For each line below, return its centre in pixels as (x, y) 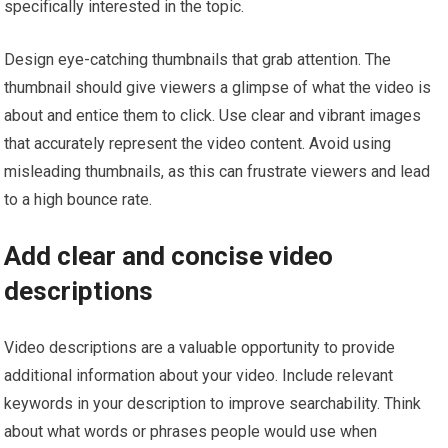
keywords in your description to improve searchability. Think (213, 403)
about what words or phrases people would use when (191, 431)
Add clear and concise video (169, 255)
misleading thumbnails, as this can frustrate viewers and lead (217, 171)
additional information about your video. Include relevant (199, 375)
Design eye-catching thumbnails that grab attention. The (198, 59)
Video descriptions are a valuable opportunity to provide (200, 347)
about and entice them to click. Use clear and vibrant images (213, 115)
